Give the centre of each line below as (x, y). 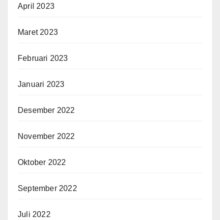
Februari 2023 (43, 58)
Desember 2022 (46, 110)
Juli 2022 (34, 214)
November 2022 (46, 136)
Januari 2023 (41, 84)
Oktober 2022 (42, 162)
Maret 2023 (38, 32)
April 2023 (36, 6)
